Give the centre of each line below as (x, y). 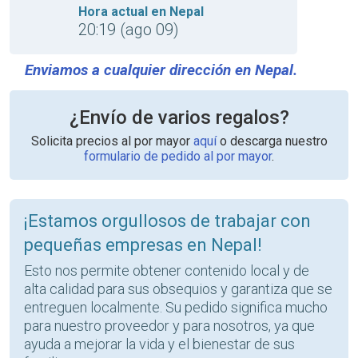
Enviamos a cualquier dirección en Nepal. (161, 70)
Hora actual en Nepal (141, 12)
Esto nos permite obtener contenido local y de (167, 270)
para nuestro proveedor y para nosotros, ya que (169, 326)
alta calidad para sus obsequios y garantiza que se (178, 289)
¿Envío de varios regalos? (179, 117)
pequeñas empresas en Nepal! (143, 245)
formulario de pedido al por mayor (178, 156)
